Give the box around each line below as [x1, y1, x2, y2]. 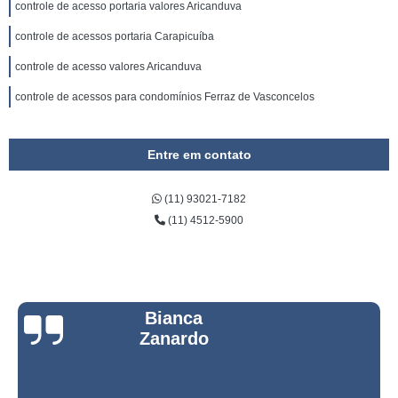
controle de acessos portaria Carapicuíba [15, 30, 214, 43]
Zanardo [139, 329, 209, 348]
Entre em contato [147, 147, 251, 162]
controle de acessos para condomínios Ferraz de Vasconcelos [15, 91, 314, 103]
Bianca [145, 308, 203, 328]
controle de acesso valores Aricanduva [15, 60, 202, 73]
